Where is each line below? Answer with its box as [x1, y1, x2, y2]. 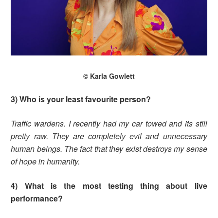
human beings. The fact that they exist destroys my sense [11, 143, 207, 155]
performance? [11, 193, 63, 204]
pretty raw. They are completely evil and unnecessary [11, 130, 207, 142]
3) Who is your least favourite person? [11, 93, 151, 105]
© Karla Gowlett [83, 71, 135, 81]
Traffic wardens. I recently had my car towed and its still [11, 118, 207, 129]
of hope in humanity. [11, 156, 80, 167]
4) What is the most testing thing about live [11, 180, 207, 192]
